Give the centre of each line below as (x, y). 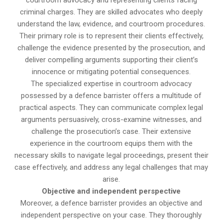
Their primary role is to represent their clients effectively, (111, 36)
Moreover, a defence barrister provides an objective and (111, 203)
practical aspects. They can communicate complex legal (111, 108)
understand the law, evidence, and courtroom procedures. (111, 24)
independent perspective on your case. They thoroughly (111, 215)
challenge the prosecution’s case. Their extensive (111, 132)
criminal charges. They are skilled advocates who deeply (111, 12)
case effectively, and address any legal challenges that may (111, 167)
